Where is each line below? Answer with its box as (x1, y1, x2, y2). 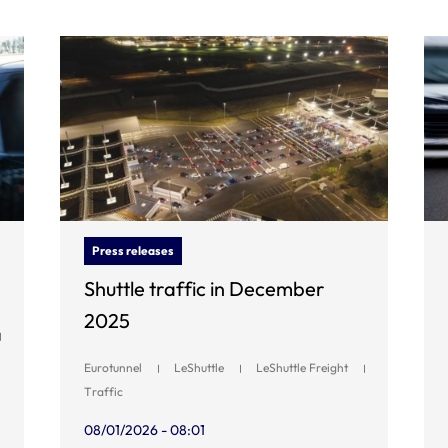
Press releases (92, 242, 174, 258)
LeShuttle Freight (256, 359, 348, 375)
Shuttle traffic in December (84, 275, 324, 301)
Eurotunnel (84, 359, 142, 375)
